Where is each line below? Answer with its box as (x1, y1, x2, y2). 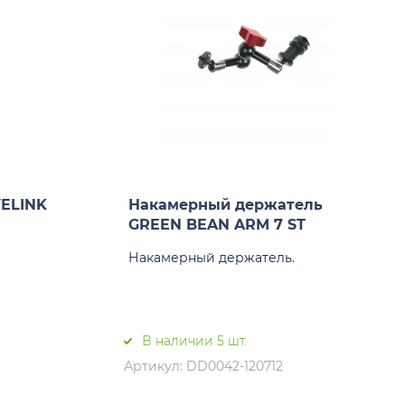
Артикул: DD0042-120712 (124, 358, 283, 374)
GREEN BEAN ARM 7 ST (128, 216, 306, 233)
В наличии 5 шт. (142, 333, 247, 349)
